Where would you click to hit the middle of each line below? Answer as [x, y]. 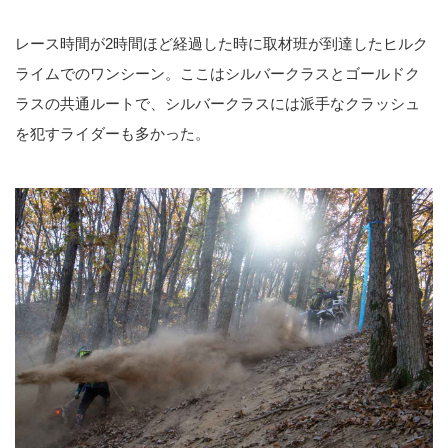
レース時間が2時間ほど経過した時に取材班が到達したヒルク [221, 43]
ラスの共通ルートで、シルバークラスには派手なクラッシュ [217, 103]
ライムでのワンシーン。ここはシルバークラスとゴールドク [217, 73]
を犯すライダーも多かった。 [112, 133]
